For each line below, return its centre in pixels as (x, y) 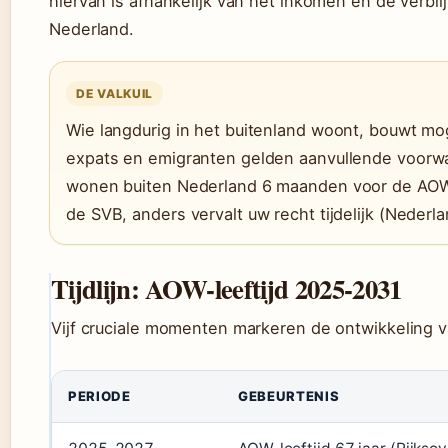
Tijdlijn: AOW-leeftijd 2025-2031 (226, 289)
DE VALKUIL (115, 94)
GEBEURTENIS (289, 396)
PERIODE (99, 396)
